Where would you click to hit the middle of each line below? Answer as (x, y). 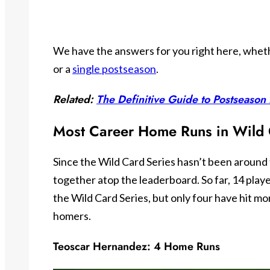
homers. (72, 215)
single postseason (114, 69)
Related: (75, 100)
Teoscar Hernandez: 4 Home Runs (137, 246)
